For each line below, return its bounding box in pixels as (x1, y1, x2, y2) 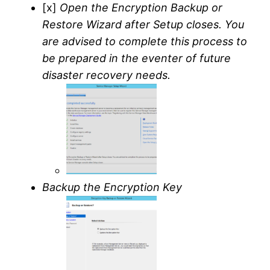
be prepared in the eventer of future (42, 51, 231, 64)
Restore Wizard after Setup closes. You (42, 17, 245, 31)
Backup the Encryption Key (42, 180, 183, 193)
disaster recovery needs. (42, 68, 171, 81)
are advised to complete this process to (42, 34, 248, 48)
